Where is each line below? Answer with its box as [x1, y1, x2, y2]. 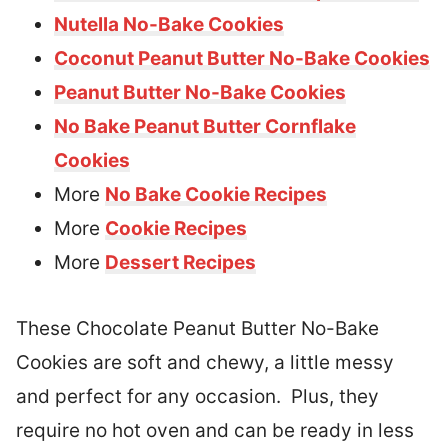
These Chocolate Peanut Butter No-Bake [16, 317, 379, 341]
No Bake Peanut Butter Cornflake [54, 115, 356, 139]
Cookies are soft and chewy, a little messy [16, 351, 394, 375]
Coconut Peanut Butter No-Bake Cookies [54, 47, 430, 71]
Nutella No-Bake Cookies [54, 13, 284, 37]
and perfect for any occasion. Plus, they [16, 385, 379, 409]
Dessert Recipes [105, 251, 256, 275]
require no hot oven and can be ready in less [16, 419, 414, 443]
